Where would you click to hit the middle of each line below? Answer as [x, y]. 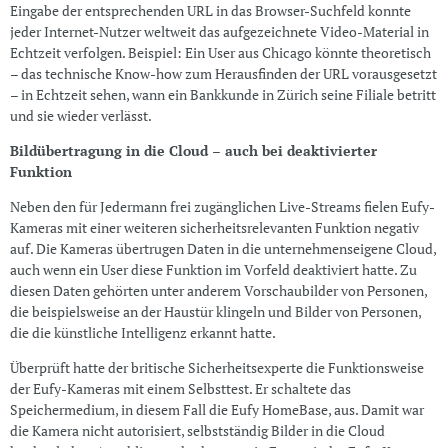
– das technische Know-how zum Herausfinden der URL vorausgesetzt [223, 74]
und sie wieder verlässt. [80, 116]
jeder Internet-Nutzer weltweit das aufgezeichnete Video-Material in [219, 32]
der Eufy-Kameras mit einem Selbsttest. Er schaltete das [180, 389]
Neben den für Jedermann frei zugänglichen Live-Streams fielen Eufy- [222, 207]
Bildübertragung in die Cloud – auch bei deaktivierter [193, 151]
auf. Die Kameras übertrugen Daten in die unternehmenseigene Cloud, [222, 249]
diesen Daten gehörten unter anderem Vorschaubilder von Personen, [218, 291]
